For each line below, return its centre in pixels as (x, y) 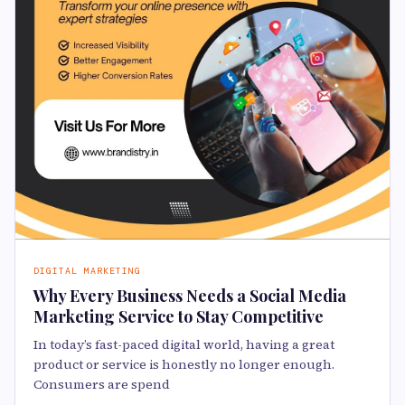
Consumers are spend (102, 385)
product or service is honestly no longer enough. (184, 365)
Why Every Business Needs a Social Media (190, 296)
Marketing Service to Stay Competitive (179, 317)
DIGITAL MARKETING (87, 271)
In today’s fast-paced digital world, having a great (184, 345)
